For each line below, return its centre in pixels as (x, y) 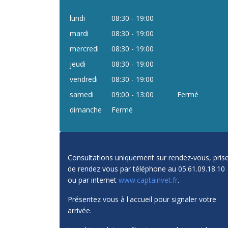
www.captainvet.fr (148, 180)
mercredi (84, 49)
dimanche (86, 110)
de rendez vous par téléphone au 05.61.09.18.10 (146, 169)
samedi (82, 94)
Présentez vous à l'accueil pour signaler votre (142, 199)
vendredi (84, 79)
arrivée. (80, 210)
